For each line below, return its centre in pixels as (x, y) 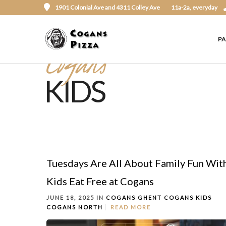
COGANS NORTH (75, 207)
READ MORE (131, 207)
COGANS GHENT (134, 197)
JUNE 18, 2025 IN (76, 197)
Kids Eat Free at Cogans (100, 181)
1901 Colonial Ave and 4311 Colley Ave (107, 7)
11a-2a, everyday (194, 7)
